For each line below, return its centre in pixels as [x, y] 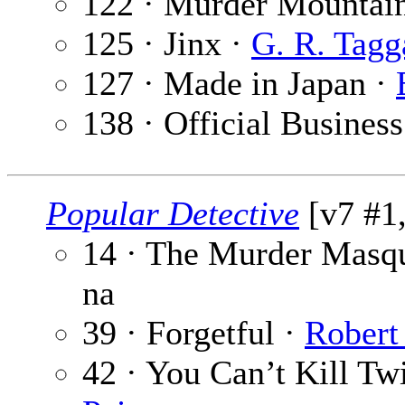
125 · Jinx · [167, 44]
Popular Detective [173, 214]
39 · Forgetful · [193, 333]
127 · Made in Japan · [239, 84]
